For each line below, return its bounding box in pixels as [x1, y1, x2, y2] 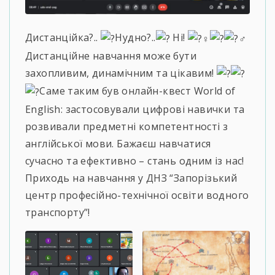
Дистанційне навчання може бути [25, 48, 196, 63]
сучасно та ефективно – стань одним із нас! [25, 153, 244, 168]
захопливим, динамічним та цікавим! [25, 66, 217, 80]
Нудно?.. [115, 30, 156, 44]
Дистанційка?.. [25, 30, 101, 44]
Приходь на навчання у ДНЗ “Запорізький [25, 171, 238, 185]
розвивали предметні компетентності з [25, 119, 228, 133]
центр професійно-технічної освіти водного [25, 188, 249, 202]
